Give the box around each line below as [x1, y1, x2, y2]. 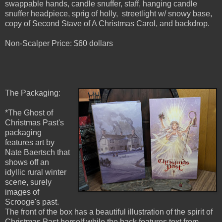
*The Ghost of [5, 109, 53, 117]
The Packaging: [5, 89, 60, 98]
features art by [5, 138, 55, 147]
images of [5, 188, 39, 197]
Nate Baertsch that [5, 148, 70, 157]
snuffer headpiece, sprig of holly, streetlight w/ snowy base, [5, 9, 212, 18]
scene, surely [5, 178, 52, 187]
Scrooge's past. [5, 198, 59, 207]
